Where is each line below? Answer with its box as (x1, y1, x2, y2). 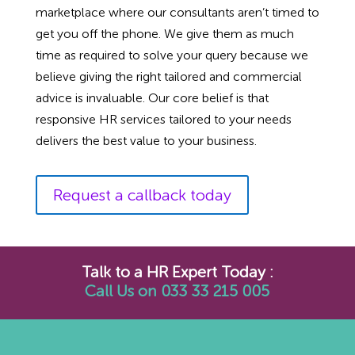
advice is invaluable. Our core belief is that (35, 90, 269, 105)
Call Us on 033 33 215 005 (85, 281, 270, 300)
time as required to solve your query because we (35, 47, 308, 63)
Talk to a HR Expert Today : (81, 261, 273, 281)
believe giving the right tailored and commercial (35, 68, 302, 84)
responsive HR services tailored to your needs (35, 111, 292, 127)
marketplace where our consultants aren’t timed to (35, 4, 319, 20)
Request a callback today (52, 185, 231, 204)
